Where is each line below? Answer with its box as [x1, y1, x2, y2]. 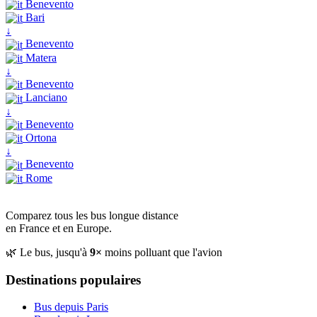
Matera [23, 51, 57, 64]
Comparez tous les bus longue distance [6, 209, 178, 221]
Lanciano [23, 91, 67, 104]
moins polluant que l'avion [102, 246, 222, 258]
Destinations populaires [6, 272, 141, 287]
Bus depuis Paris [34, 301, 108, 313]
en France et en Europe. [6, 221, 112, 234]
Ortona [23, 132, 57, 144]
